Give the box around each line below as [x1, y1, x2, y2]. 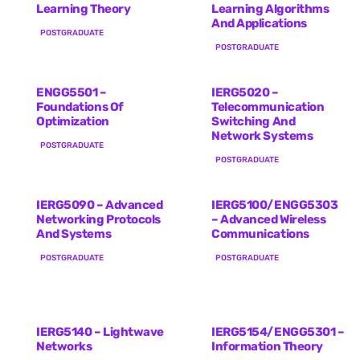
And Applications [211, 15, 307, 31]
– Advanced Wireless [211, 211, 326, 227]
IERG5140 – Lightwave [36, 324, 165, 339]
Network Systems [211, 128, 313, 143]
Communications [211, 226, 309, 241]
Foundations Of [36, 99, 124, 114]
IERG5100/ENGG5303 [211, 197, 338, 212]
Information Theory [211, 338, 323, 354]
